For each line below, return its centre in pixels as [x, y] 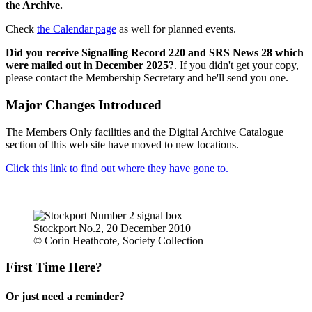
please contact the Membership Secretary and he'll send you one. [147, 78]
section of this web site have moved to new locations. [122, 144]
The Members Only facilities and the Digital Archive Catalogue [145, 132]
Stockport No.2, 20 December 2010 [112, 228]
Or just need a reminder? [65, 296]
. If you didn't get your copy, [236, 65]
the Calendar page [77, 29]
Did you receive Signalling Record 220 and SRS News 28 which [155, 53]
